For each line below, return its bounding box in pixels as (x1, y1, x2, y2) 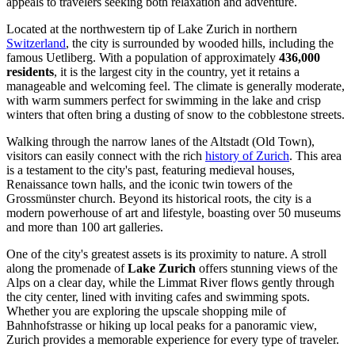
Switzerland (6, 36, 66, 51)
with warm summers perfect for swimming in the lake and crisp (6, 94, 321, 108)
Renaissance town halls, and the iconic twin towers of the (6, 177, 292, 192)
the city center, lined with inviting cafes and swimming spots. (6, 290, 310, 304)
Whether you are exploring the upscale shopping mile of (6, 304, 286, 319)
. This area (289, 149, 342, 163)
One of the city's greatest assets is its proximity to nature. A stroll (6, 247, 326, 261)
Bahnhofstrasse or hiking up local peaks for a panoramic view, (6, 319, 317, 333)
